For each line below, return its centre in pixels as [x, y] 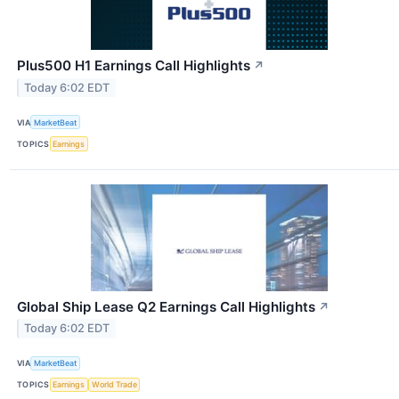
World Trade [114, 385]
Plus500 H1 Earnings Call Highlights [134, 66]
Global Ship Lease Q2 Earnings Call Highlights [166, 306]
